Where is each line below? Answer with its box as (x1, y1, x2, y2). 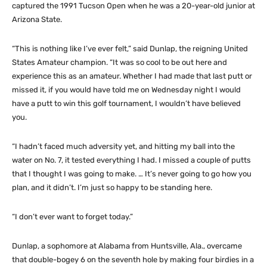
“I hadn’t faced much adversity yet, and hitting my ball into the (12, 141, 235, 151)
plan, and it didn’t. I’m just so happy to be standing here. (12, 182, 212, 192)
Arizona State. (12, 14, 64, 24)
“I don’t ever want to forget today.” (12, 212, 133, 221)
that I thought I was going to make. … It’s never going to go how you (12, 169, 252, 178)
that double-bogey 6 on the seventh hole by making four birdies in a (12, 254, 254, 264)
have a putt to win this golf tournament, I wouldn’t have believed (12, 98, 241, 108)
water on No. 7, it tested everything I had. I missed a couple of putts (12, 155, 251, 164)
